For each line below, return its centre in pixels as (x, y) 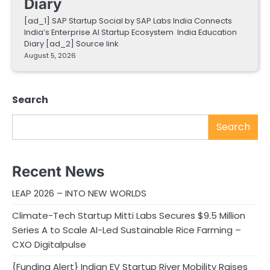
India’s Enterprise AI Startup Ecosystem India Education (130, 33)
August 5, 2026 (50, 56)
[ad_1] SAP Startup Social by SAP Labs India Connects (128, 21)
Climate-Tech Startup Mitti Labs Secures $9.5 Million (129, 215)
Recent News (58, 171)
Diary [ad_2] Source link (71, 44)
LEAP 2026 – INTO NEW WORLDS (79, 193)
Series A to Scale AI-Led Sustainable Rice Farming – (127, 230)
